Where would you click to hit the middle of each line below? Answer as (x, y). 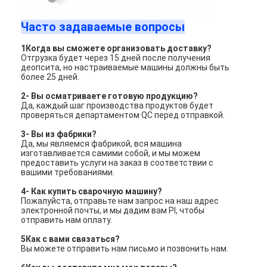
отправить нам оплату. (67, 220)
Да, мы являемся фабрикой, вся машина (102, 143)
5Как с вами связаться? (71, 239)
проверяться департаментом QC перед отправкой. (123, 115)
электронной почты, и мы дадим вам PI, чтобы (113, 210)
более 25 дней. (50, 77)
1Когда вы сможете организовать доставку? (117, 48)
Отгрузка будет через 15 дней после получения (116, 58)
